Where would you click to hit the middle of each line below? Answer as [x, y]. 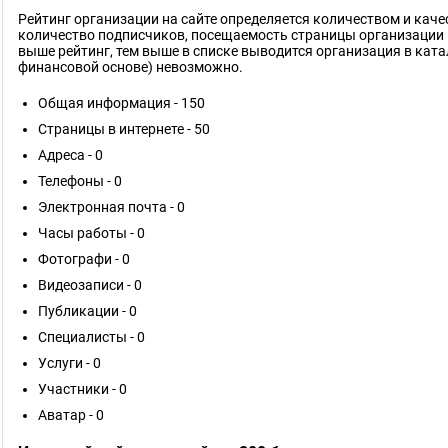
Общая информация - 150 [121, 103]
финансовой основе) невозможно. [130, 67]
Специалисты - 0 [91, 337]
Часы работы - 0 [91, 233]
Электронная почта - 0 [111, 207]
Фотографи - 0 [84, 259]
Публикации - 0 [87, 311]
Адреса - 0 [70, 155]
